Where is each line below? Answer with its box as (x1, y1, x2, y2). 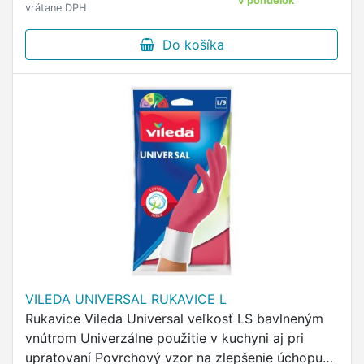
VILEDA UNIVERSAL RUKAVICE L (25, 291, 227, 307)
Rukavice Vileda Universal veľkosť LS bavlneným (25, 310, 323, 327)
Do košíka (154, 37, 224, 53)
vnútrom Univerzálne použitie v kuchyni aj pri (25, 330, 304, 346)
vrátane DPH (25, 2, 86, 14)
